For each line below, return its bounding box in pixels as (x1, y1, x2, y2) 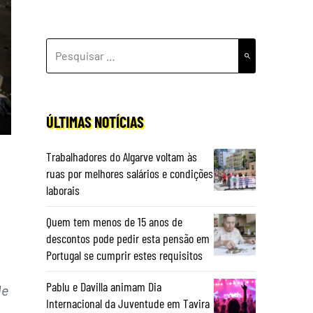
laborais (46, 182, 80, 198)
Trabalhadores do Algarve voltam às (46, 149, 197, 164)
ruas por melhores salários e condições (46, 166, 213, 181)
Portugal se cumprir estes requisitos (46, 247, 203, 263)
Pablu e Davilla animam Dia (46, 279, 161, 294)
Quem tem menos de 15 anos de (46, 214, 182, 229)
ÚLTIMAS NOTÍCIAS (46, 112, 144, 131)
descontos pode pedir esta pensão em (46, 231, 210, 246)
